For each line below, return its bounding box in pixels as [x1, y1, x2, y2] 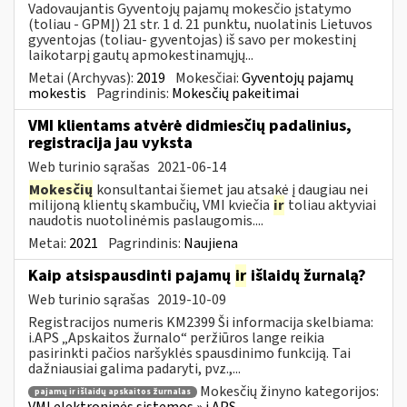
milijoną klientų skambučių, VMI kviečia [28, 194, 273, 215]
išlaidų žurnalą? [247, 263, 366, 287]
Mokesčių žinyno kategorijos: [200, 381, 379, 402]
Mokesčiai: [175, 67, 242, 88]
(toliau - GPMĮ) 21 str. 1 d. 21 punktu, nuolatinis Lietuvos [28, 14, 372, 35]
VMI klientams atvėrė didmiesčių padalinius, [28, 114, 352, 137]
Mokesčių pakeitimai [172, 83, 299, 104]
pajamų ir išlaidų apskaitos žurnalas [35, 386, 191, 399]
